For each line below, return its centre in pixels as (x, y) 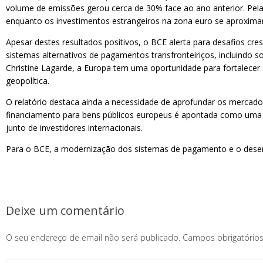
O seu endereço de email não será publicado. (93, 237)
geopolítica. (28, 81)
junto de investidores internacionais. (74, 128)
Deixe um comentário (65, 210)
